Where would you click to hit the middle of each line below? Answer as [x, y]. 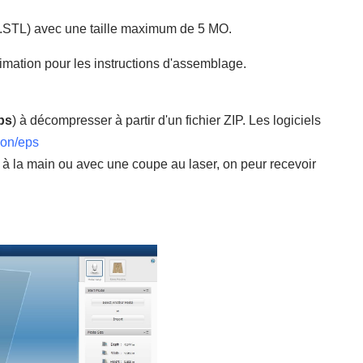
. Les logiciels [282, 120]
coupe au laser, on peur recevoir [224, 164]
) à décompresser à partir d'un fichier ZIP [127, 120]
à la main [29, 164]
